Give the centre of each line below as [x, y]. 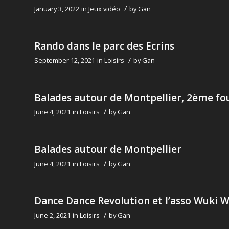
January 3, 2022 [57, 9]
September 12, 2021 [65, 61]
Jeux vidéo [104, 9]
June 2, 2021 [52, 215]
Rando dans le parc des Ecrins [104, 46]
